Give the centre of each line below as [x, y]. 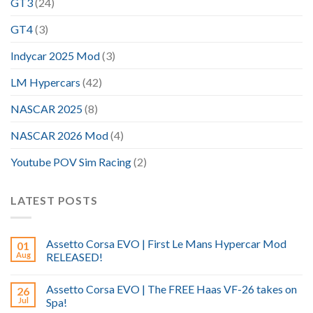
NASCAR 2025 [46, 109]
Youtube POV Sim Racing [71, 162]
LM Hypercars [45, 82]
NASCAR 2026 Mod [59, 136]
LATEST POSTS [54, 201]
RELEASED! [74, 256]
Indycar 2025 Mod [55, 56]
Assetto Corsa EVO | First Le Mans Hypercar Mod [166, 243]
